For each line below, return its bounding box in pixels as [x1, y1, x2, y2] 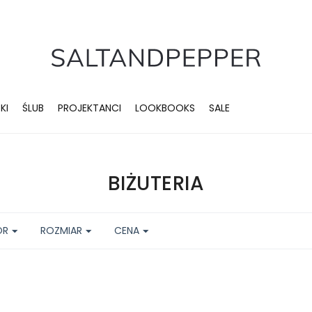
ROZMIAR [40, 224, 82, 237]
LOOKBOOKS [135, 101, 195, 115]
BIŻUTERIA [107, 170, 205, 197]
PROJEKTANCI [58, 101, 121, 115]
